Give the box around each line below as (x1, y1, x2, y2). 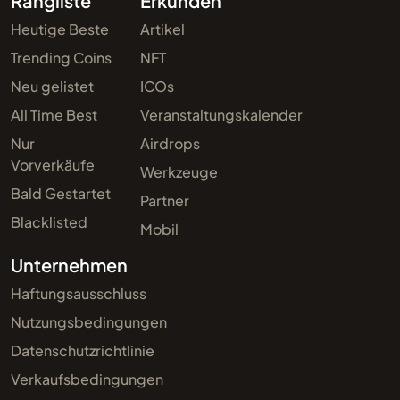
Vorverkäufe (11, 154, 95, 174)
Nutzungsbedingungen (11, 312, 167, 331)
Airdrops (140, 133, 201, 153)
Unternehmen (11, 253, 128, 276)
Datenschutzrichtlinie (11, 340, 154, 360)
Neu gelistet (11, 76, 94, 96)
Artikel (140, 19, 186, 38)
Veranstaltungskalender (140, 104, 304, 124)
